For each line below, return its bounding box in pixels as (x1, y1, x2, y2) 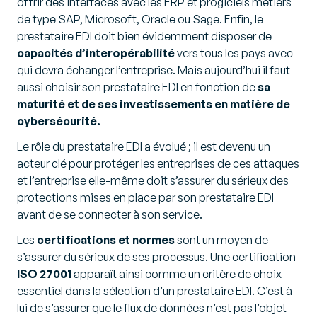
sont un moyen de (175, 233, 268, 248)
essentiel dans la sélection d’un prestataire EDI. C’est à (17, 284, 292, 299)
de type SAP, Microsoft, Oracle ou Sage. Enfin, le (17, 12, 263, 27)
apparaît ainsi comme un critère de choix (71, 267, 282, 282)
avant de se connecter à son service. (17, 207, 202, 222)
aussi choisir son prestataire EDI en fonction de (17, 80, 258, 95)
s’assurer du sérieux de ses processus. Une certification (17, 250, 296, 265)
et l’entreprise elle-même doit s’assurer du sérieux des (17, 173, 289, 188)
